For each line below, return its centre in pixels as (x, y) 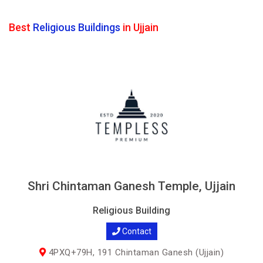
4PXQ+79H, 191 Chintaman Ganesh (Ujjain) (135, 252)
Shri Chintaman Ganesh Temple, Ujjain (131, 186)
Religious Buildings (77, 27)
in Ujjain (139, 27)
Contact (136, 231)
